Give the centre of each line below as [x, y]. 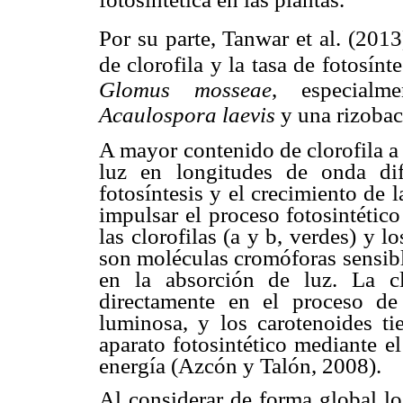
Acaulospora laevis [187, 114]
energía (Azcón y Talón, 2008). [240, 365]
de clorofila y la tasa [197, 63]
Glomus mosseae [185, 89]
